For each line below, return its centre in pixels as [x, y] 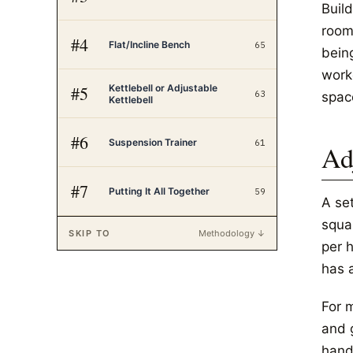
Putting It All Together [159, 191]
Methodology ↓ [232, 233]
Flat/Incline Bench [149, 45]
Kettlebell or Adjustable [163, 87]
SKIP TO [90, 233]
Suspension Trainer [153, 142]
